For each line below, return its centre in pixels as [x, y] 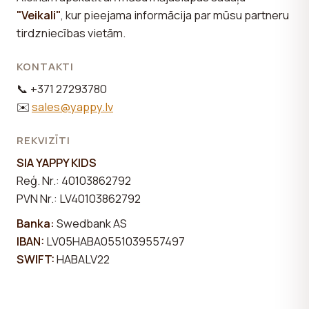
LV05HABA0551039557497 [114, 241]
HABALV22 [82, 259]
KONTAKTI [46, 66]
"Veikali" [39, 14]
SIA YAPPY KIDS [57, 162]
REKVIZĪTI [44, 140]
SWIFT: [36, 259]
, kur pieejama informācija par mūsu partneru [175, 14]
